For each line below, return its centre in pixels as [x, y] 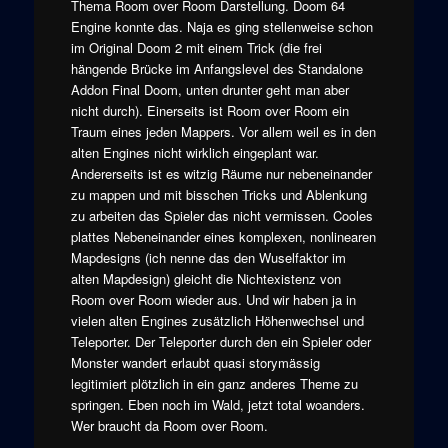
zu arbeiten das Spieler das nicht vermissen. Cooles [221, 215]
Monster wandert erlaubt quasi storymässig [195, 362]
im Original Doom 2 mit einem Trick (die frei [196, 47]
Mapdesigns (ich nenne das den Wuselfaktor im [208, 257]
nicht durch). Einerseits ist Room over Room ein [209, 110]
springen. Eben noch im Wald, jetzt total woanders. [217, 404]
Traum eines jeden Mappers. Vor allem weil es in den [223, 131]
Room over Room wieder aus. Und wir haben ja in [213, 299]
